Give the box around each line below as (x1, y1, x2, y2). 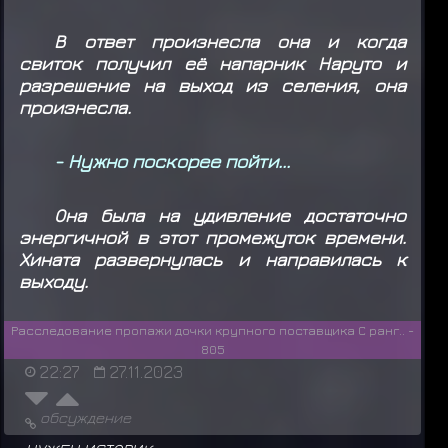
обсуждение (39, 408, 131, 427)
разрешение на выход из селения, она (18, 73, 407, 96)
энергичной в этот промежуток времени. (18, 226, 407, 249)
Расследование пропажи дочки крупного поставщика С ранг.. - (11, 322, 414, 339)
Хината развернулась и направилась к (18, 248, 407, 271)
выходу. (18, 270, 88, 293)
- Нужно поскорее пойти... (54, 149, 291, 172)
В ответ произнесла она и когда (54, 29, 407, 52)
